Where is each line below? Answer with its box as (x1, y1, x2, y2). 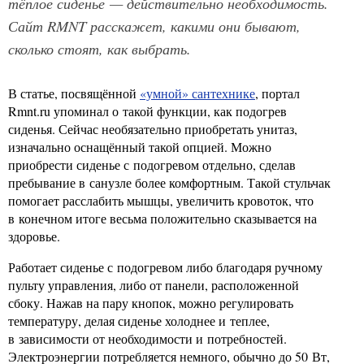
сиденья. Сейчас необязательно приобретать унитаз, (8, 120, 297, 137)
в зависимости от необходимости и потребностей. (8, 330, 287, 347)
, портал (255, 84, 300, 102)
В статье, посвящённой (8, 84, 140, 102)
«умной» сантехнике (140, 84, 255, 102)
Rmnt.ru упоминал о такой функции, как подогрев (8, 102, 287, 119)
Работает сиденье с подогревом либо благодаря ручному (8, 258, 323, 275)
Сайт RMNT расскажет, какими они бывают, (8, 15, 301, 36)
